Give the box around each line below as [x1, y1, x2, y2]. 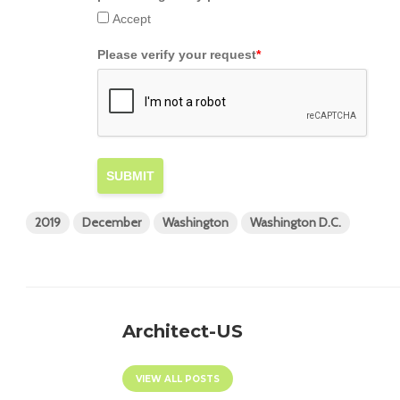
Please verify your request [97, 47, 256, 62]
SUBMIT [106, 169, 154, 184]
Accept [112, 12, 151, 27]
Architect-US [122, 321, 244, 343]
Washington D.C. [250, 214, 341, 231]
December [82, 214, 141, 231]
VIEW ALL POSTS [136, 373, 221, 386]
